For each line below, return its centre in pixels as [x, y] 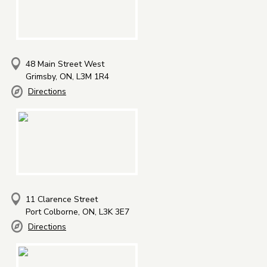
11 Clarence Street [62, 199]
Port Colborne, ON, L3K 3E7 [77, 212]
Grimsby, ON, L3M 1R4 [67, 76]
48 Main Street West [65, 64]
